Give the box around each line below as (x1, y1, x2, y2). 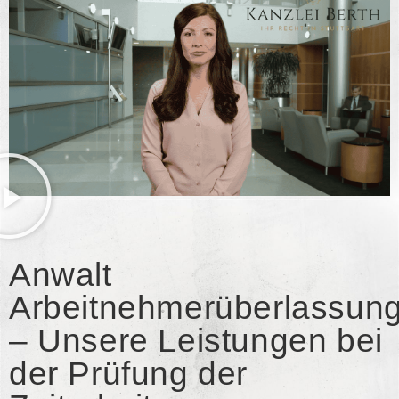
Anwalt (9, 256, 112, 293)
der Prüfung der (9, 354, 248, 392)
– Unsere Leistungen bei (9, 322, 383, 359)
